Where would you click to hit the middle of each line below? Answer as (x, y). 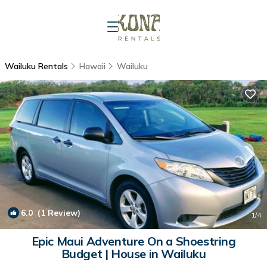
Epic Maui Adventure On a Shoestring (133, 241)
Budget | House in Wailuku (133, 254)
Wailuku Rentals (38, 66)
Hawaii (92, 66)
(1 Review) (57, 213)
